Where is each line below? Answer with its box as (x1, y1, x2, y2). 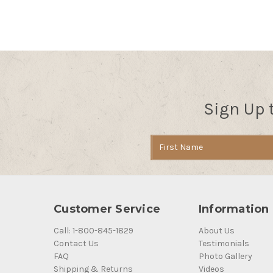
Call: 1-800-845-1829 (54, 225, 134, 236)
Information (198, 202, 269, 216)
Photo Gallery (198, 250, 252, 261)
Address (151, 148, 183, 159)
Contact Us (54, 238, 99, 249)
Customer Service (54, 202, 161, 216)
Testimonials (198, 238, 249, 249)
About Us (198, 225, 235, 236)
